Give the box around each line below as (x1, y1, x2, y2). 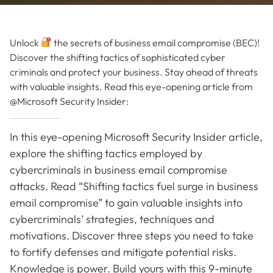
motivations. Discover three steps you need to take (10, 228, 253, 243)
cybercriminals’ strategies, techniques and (10, 211, 214, 226)
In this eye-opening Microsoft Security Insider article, (10, 129, 263, 144)
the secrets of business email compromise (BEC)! (52, 36, 260, 49)
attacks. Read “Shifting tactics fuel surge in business (10, 179, 258, 193)
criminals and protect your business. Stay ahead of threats (10, 65, 258, 78)
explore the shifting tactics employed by (10, 146, 202, 160)
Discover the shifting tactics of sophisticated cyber (10, 51, 225, 63)
